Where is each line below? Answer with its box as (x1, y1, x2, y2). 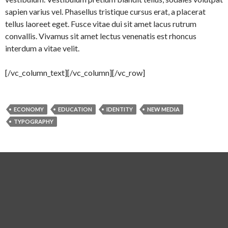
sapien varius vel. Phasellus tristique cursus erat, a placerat (5, 6, 206, 16)
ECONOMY (14, 105, 44, 112)
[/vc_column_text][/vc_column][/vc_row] (5, 67, 145, 77)
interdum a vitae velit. (5, 43, 79, 53)
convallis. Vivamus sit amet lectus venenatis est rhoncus (5, 31, 196, 41)
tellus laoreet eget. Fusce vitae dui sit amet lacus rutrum (5, 18, 196, 28)
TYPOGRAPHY (14, 118, 53, 125)
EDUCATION (58, 105, 92, 112)
